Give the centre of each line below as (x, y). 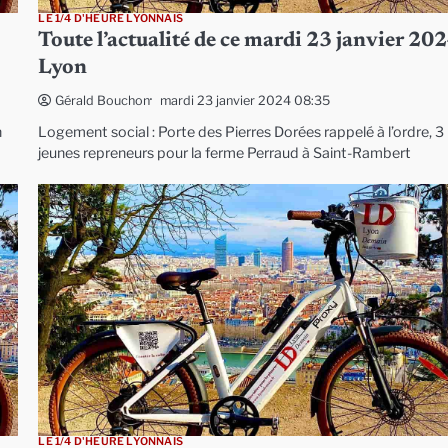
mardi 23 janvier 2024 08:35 (245, 100)
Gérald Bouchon (103, 101)
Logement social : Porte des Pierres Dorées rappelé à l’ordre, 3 (241, 132)
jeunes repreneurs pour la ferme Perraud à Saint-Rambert (225, 153)
